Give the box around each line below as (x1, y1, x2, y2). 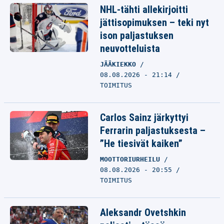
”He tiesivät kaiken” (100, 137, 182, 149)
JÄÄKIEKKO (100, 60, 140, 68)
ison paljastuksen (100, 29, 173, 41)
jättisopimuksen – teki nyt (100, 16, 209, 28)
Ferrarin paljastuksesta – (100, 124, 205, 136)
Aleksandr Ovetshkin (100, 206, 186, 218)
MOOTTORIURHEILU (100, 155, 164, 163)
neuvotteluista (100, 42, 160, 54)
